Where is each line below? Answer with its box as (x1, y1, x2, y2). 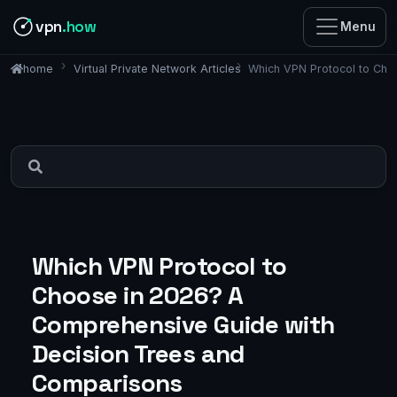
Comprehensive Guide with (32, 307, 335, 340)
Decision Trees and (32, 337, 245, 370)
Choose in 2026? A (32, 278, 244, 311)
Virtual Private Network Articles (73, 61, 241, 75)
